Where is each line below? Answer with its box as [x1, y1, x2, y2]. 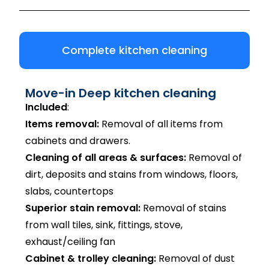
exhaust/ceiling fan [25, 235, 116, 249]
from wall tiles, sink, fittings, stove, [25, 218, 183, 232]
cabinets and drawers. [25, 134, 131, 148]
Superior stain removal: [25, 201, 141, 215]
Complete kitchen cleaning [62, 43, 207, 58]
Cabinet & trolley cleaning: [25, 252, 157, 265]
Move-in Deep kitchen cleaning [25, 85, 217, 101]
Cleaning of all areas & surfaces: [25, 151, 187, 165]
